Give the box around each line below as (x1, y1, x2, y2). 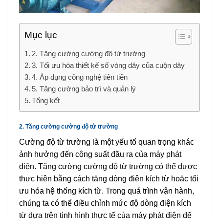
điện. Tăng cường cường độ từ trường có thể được (19, 162, 197, 171)
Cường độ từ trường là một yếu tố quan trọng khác (19, 137, 194, 146)
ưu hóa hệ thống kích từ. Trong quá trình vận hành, (19, 186, 194, 195)
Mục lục (24, 29, 57, 40)
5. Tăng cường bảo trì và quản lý (32, 84, 136, 93)
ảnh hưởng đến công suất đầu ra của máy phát (19, 150, 181, 158)
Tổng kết (32, 96, 60, 105)
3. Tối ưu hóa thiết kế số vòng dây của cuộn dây (32, 61, 185, 69)
